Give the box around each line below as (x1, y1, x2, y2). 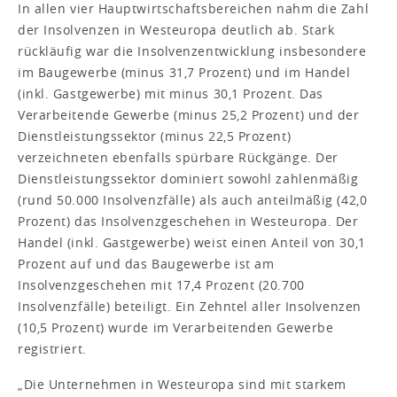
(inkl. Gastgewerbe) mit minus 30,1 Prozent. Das (18, 84, 323, 102)
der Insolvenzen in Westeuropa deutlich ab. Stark (18, 20, 335, 38)
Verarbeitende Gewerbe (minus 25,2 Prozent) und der (18, 105, 360, 123)
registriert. (18, 339, 87, 357)
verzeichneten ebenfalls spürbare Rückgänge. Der (18, 148, 339, 166)
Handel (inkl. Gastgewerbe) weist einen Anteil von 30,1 (18, 233, 366, 251)
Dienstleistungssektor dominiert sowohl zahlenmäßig (18, 169, 359, 187)
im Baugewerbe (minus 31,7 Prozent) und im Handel (18, 63, 351, 81)
